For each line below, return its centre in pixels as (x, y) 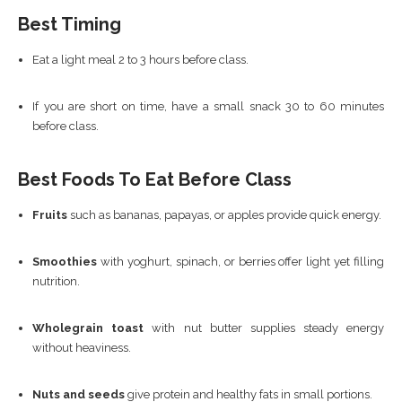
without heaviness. (82, 347)
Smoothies (65, 261)
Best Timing (70, 24)
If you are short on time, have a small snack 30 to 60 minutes (208, 106)
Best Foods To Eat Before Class (155, 179)
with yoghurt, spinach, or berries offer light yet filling (240, 261)
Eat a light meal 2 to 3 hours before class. (141, 59)
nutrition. (57, 281)
